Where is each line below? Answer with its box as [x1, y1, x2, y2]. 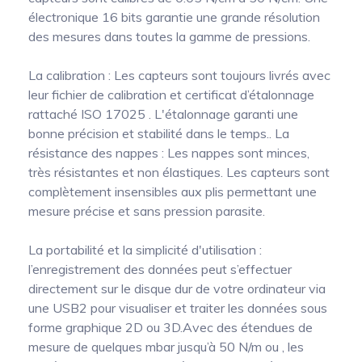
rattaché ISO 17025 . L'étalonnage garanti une [28, 106, 298, 123]
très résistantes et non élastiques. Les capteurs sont [28, 164, 330, 181]
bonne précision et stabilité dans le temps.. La [28, 125, 289, 142]
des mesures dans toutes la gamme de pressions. [28, 28, 310, 45]
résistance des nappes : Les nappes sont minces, [28, 145, 309, 162]
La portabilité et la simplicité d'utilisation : [28, 242, 262, 259]
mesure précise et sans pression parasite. [28, 203, 265, 220]
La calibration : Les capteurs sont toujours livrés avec [28, 67, 330, 84]
